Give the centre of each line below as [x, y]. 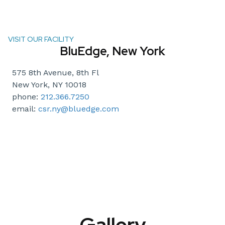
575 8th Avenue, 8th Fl [55, 73]
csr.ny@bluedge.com [79, 109]
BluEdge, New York [113, 51]
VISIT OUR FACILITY [41, 39]
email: [25, 109]
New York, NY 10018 [49, 85]
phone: [26, 97]
